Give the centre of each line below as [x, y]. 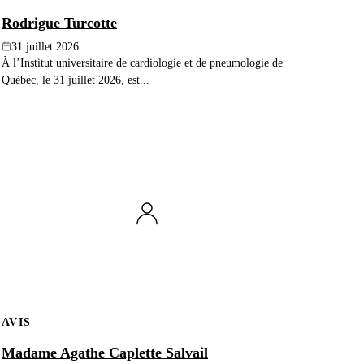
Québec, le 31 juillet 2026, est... [76, 79]
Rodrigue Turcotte [59, 22]
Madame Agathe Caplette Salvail [105, 353]
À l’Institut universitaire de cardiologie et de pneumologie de [142, 62]
